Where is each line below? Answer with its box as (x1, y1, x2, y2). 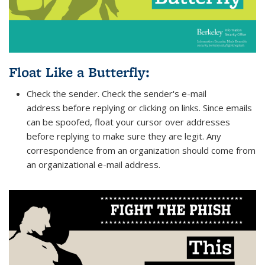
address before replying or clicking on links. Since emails (27, 102, 252, 114)
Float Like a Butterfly (9, 63, 146, 82)
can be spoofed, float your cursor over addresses (27, 116, 230, 128)
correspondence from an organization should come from (27, 144, 256, 157)
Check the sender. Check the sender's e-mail (27, 88, 206, 100)
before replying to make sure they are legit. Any (27, 130, 221, 143)
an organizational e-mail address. (27, 159, 163, 171)
